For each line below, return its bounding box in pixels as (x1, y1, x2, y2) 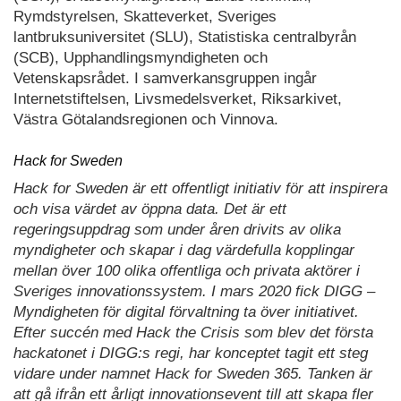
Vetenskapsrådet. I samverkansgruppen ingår (13, 69, 317, 87)
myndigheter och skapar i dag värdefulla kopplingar (13, 242, 354, 260)
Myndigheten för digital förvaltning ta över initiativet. (13, 303, 359, 321)
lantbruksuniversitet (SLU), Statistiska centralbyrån (13, 28, 356, 46)
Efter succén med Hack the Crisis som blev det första (13, 324, 373, 342)
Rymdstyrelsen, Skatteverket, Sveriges (13, 7, 277, 25)
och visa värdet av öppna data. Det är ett (13, 200, 286, 218)
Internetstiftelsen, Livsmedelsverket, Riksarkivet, (13, 90, 342, 107)
